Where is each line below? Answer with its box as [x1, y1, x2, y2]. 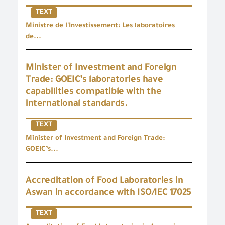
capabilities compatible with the [26, 87, 162, 97]
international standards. [26, 99, 128, 109]
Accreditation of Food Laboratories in [26, 176, 183, 186]
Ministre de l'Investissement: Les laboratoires [26, 22, 175, 30]
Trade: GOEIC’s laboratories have [26, 75, 163, 85]
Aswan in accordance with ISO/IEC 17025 [26, 188, 191, 198]
